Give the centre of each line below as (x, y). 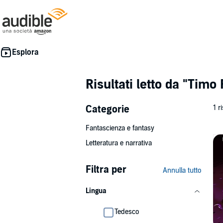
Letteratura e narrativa (119, 143)
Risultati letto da (134, 84)
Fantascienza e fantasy (120, 128)
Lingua (96, 191)
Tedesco (127, 212)
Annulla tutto (182, 170)
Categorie (108, 110)
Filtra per (106, 170)
